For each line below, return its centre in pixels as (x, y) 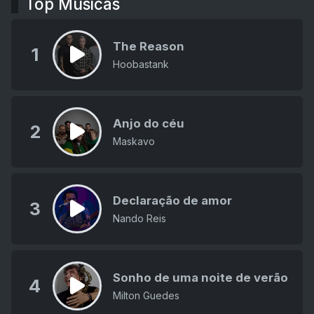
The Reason (149, 46)
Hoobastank (141, 64)
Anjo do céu (149, 123)
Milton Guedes (146, 295)
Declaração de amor (172, 200)
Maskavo (134, 141)
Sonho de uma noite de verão (200, 277)
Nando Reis (139, 218)
